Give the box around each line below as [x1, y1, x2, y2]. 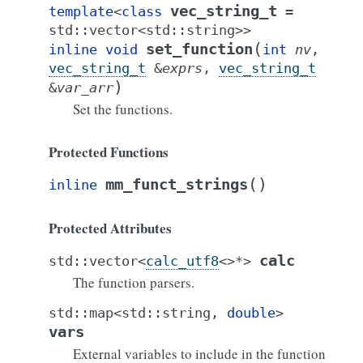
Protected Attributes [49, 218, 172, 238]
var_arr [57, 79, 113, 96]
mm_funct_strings [105, 176, 248, 193]
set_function [146, 41, 253, 58]
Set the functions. [73, 100, 173, 118]
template [49, 3, 113, 19]
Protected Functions [49, 142, 169, 162]
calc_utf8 [146, 253, 219, 269]
